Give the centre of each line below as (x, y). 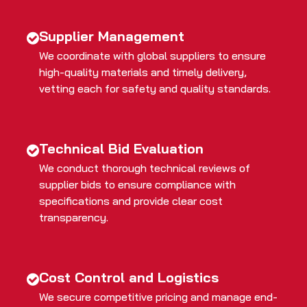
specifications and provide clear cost (131, 200)
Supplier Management (112, 36)
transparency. (74, 217)
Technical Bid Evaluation (121, 148)
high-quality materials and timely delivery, (143, 72)
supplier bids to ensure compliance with (137, 184)
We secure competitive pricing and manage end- (158, 296)
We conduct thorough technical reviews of (145, 168)
